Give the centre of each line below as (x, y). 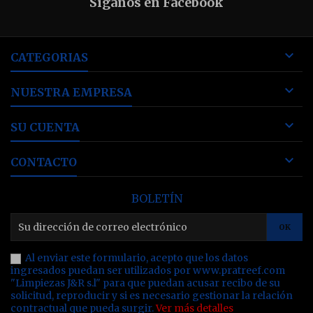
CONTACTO (44, 162)
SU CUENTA (45, 127)
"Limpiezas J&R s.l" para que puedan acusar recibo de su (145, 283)
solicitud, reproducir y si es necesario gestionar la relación (152, 296)
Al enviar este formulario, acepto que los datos (136, 258)
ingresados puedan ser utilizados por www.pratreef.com (148, 270)
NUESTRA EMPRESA (71, 92)
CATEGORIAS (49, 57)
